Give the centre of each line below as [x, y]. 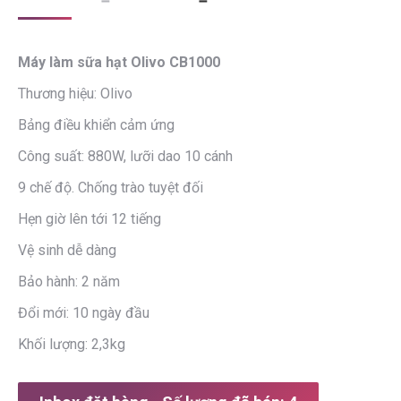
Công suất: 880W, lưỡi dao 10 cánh [125, 156]
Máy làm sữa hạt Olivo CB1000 [119, 62]
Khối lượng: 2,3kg [72, 344]
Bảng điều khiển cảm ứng [96, 125]
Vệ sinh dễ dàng [67, 250]
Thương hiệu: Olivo [75, 94]
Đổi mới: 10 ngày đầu [84, 313]
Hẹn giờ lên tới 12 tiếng [90, 219]
